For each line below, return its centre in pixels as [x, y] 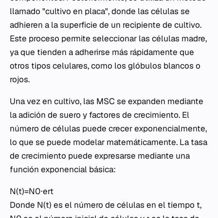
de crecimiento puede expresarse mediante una [100, 156]
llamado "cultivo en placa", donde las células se [100, 11]
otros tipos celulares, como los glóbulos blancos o [105, 66]
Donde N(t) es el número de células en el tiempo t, [106, 205]
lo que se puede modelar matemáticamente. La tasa [109, 142]
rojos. [20, 79]
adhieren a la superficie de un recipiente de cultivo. [106, 25]
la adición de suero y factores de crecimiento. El [100, 115]
